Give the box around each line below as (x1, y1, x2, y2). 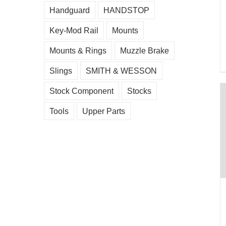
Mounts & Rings (49, 45, 106, 55)
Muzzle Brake (120, 45, 169, 55)
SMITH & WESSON (86, 66, 157, 75)
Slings (49, 66, 72, 75)
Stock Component (49, 86, 114, 95)
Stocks (127, 86, 151, 95)
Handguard (49, 5, 90, 15)
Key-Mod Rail (49, 25, 98, 35)
